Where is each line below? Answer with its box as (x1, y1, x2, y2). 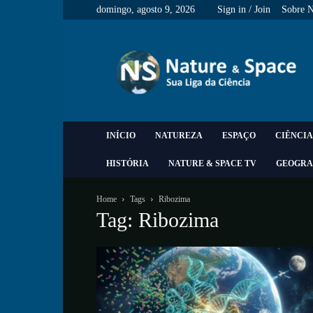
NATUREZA (155, 131, 203, 140)
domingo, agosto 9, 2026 (96, 4, 195, 15)
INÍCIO (106, 131, 136, 140)
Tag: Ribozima (96, 208, 219, 231)
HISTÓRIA (106, 159, 149, 168)
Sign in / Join (217, 4, 270, 15)
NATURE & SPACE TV (168, 159, 256, 168)
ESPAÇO (222, 131, 256, 140)
